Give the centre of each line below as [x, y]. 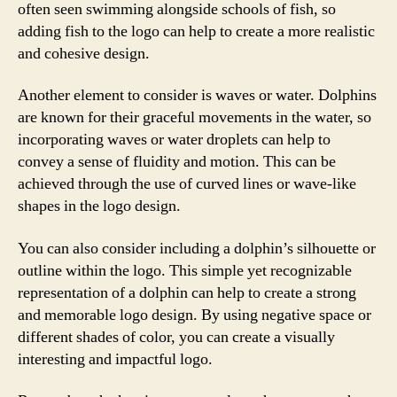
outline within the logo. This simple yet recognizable [185, 270]
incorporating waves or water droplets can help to [174, 140]
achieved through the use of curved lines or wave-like [187, 184]
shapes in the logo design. [99, 206]
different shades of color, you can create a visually [176, 337]
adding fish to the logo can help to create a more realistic [196, 31]
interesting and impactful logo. [115, 359]
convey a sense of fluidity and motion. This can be [177, 162]
